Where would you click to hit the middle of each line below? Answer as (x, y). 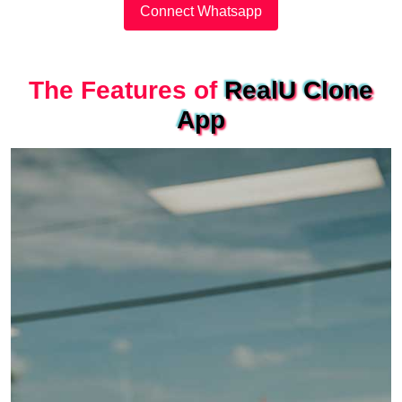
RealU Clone (299, 90)
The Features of (127, 90)
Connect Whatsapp (201, 11)
